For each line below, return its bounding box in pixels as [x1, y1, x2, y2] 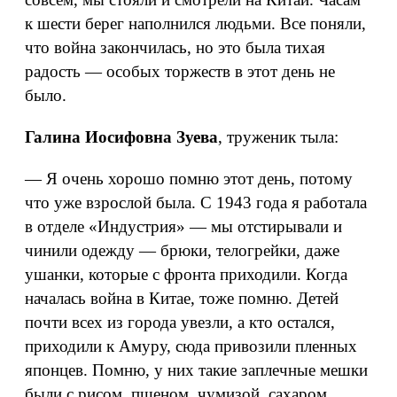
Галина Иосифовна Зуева [25, 128, 218, 146]
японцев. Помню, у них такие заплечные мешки [25, 361, 368, 379]
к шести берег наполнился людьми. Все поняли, [25, 14, 366, 33]
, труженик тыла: [218, 128, 339, 146]
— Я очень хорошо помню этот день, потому [25, 169, 353, 188]
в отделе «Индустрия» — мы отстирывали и [25, 217, 342, 236]
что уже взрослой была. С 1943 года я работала [25, 193, 367, 212]
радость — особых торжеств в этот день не [25, 62, 335, 81]
